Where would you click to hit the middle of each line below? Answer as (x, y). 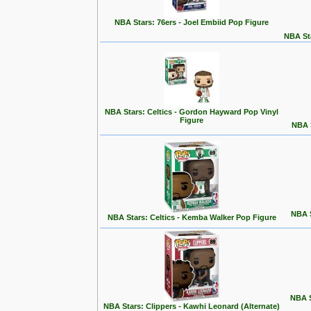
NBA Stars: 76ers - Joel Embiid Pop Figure (192, 22)
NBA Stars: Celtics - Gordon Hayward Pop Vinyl (192, 112)
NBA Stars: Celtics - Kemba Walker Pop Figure (192, 217)
